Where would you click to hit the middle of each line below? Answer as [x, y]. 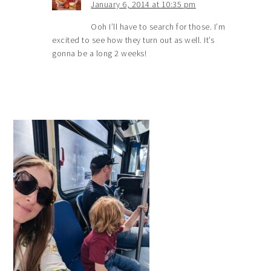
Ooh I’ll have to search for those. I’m [158, 26]
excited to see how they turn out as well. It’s [133, 40]
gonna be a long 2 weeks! [100, 53]
